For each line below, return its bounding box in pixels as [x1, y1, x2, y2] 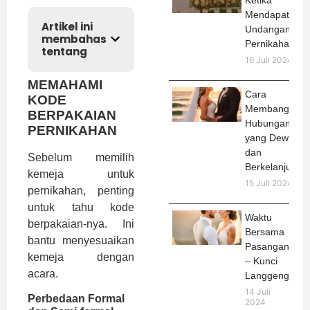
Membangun [245, 103, 300, 115]
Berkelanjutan [245, 161, 305, 173]
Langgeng [245, 270, 289, 282]
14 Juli [245, 286, 271, 298]
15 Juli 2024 [245, 178, 293, 189]
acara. [28, 267, 58, 280]
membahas [42, 31, 107, 46]
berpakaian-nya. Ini [28, 217, 134, 230]
